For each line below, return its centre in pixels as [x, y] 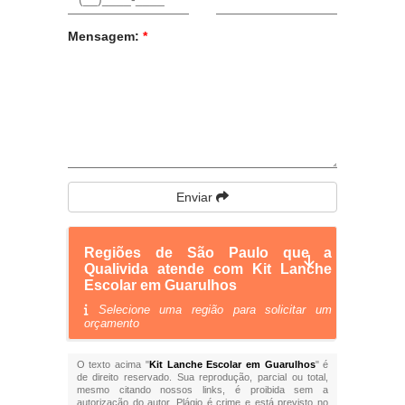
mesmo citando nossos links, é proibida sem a [202, 390]
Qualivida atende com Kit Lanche [208, 269]
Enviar [196, 197]
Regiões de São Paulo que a [208, 253]
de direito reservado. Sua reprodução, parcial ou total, [202, 377]
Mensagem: [105, 36]
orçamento [111, 323]
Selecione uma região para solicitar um [210, 310]
